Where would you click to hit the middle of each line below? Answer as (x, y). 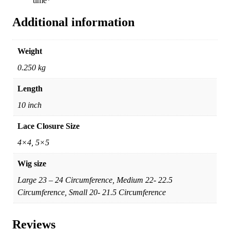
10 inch (30, 105)
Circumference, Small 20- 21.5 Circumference (92, 193)
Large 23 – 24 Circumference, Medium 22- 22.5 (95, 180)
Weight (30, 51)
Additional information (73, 22)
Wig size (32, 164)
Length (30, 89)
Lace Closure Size (49, 126)
